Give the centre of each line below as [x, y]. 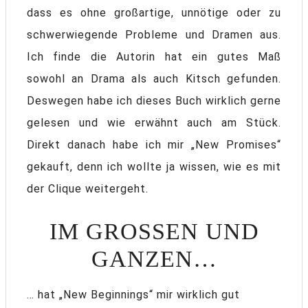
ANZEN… [142, 259]
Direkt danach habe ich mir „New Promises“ [154, 145]
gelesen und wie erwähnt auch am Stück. [154, 123]
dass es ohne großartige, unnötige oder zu [154, 13]
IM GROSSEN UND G [154, 232]
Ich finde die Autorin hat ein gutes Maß [154, 57]
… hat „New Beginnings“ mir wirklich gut [133, 295]
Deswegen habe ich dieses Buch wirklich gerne [154, 101]
